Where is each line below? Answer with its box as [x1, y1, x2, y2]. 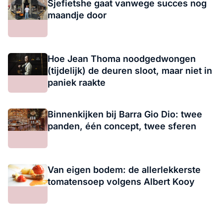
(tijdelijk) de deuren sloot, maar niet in [48, 65, 212, 76]
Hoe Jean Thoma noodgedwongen [48, 53, 196, 64]
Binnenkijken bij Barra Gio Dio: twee [48, 109, 202, 119]
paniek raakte [48, 77, 106, 88]
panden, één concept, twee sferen [48, 120, 196, 131]
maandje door [48, 9, 107, 20]
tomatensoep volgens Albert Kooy [48, 176, 195, 187]
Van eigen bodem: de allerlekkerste [48, 164, 201, 175]
